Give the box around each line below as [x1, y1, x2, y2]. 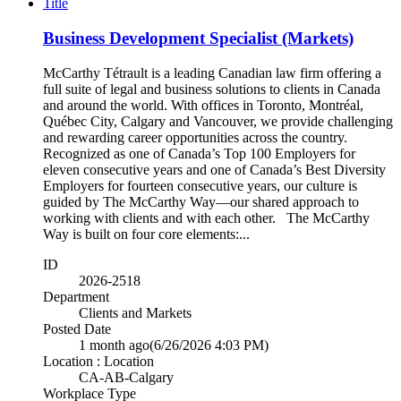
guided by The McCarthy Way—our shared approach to [43, 193, 359, 209]
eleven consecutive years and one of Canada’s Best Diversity [43, 161, 386, 177]
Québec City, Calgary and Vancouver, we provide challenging [43, 113, 393, 129]
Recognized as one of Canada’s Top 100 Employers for [43, 145, 355, 161]
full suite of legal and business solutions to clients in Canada [43, 81, 380, 97]
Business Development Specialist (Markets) [43, 29, 354, 48]
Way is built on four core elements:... [43, 226, 250, 242]
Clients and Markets [79, 304, 192, 320]
